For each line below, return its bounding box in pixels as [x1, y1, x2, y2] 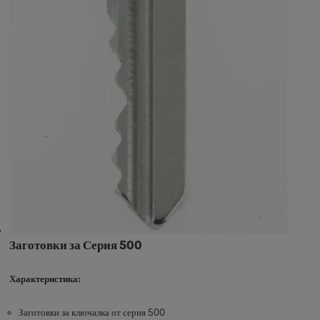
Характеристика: [9, 273, 81, 284]
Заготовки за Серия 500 [9, 238, 142, 252]
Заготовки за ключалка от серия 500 [18, 306, 165, 318]
